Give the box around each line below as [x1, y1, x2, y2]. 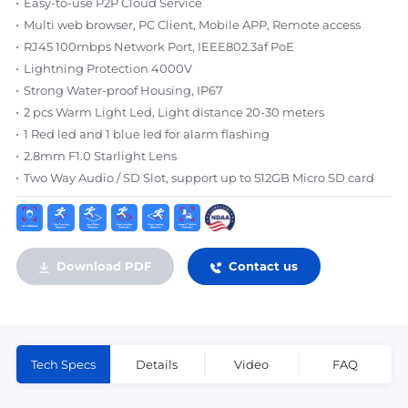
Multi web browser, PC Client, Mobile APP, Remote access [23, 17, 361, 32]
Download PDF [56, 259, 151, 273]
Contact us [228, 259, 298, 273]
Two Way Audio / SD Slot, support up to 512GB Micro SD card [23, 170, 374, 185]
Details [136, 356, 178, 372]
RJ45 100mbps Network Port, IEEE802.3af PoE [23, 39, 294, 54]
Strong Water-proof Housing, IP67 [23, 83, 223, 97]
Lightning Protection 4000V [23, 61, 192, 76]
